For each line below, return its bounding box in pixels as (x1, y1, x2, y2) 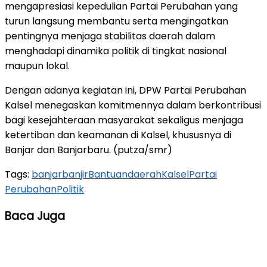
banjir (62, 167, 88, 181)
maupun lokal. (5, 58, 70, 73)
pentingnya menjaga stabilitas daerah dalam (5, 29, 215, 43)
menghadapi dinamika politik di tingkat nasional (5, 44, 226, 58)
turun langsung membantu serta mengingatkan (5, 14, 228, 28)
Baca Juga (5, 208, 65, 225)
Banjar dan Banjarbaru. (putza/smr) (5, 142, 172, 157)
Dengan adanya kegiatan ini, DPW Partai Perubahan (5, 83, 246, 97)
